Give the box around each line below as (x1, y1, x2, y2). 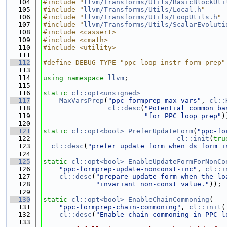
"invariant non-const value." (96, 180, 209, 188)
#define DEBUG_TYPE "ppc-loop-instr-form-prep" (43, 59, 225, 66)
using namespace (43, 74, 108, 82)
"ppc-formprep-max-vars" (108, 97, 201, 104)
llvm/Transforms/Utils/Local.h (84, 6, 201, 13)
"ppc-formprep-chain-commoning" (59, 203, 181, 211)
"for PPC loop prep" (144, 112, 221, 120)
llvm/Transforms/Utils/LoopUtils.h (84, 13, 217, 21)
